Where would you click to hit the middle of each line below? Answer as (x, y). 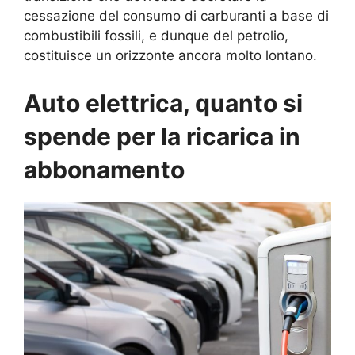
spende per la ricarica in (162, 136)
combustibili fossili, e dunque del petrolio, (156, 36)
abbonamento (104, 169)
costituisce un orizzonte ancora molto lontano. (170, 56)
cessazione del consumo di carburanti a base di (176, 16)
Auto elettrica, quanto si (163, 103)
